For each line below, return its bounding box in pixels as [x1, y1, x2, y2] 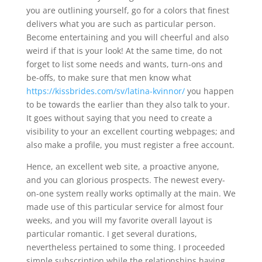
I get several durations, [104, 228, 197, 239]
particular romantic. [26, 228, 105, 239]
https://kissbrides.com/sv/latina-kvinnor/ [26, 85, 185, 96]
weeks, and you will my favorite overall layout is [26, 215, 212, 226]
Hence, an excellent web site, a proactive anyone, [26, 161, 219, 172]
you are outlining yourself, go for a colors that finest [26, 5, 229, 16]
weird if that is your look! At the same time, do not [26, 45, 222, 56]
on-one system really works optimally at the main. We [26, 188, 236, 199]
